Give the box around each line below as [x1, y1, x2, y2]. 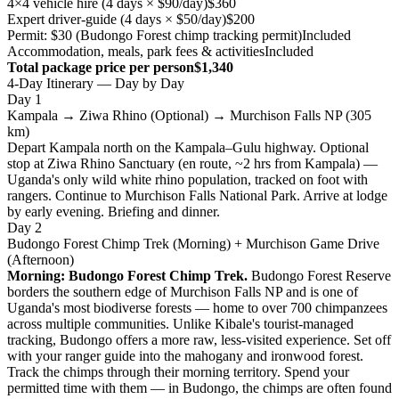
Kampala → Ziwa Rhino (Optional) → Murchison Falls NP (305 [7, 107, 371, 123]
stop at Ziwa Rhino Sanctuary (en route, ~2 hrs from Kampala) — [7, 155, 378, 171]
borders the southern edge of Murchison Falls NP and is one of [7, 283, 358, 299]
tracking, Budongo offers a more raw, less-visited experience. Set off [7, 331, 391, 347]
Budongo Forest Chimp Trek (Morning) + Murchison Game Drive [7, 235, 379, 251]
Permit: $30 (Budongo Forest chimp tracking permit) [7, 27, 302, 43]
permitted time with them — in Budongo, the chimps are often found [7, 379, 392, 395]
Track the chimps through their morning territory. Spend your [7, 363, 349, 379]
